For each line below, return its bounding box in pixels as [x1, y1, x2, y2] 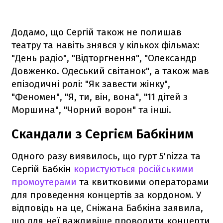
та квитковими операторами [77, 176, 209, 188]
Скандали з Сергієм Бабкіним [11, 126, 194, 142]
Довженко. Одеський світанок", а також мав [11, 65, 209, 77]
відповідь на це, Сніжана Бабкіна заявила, [11, 202, 203, 214]
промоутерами [11, 176, 77, 188]
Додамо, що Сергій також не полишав [11, 26, 182, 38]
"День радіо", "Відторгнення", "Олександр [11, 52, 197, 64]
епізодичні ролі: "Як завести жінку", [11, 78, 170, 90]
